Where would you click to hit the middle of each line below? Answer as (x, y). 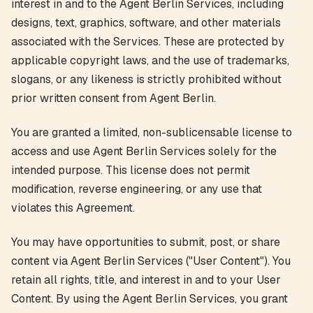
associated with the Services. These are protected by (148, 42)
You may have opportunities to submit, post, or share (146, 242)
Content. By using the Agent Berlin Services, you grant (150, 299)
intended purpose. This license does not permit (131, 170)
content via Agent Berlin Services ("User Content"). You (151, 261)
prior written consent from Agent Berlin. (114, 98)
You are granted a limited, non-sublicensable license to (152, 132)
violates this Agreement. (73, 208)
